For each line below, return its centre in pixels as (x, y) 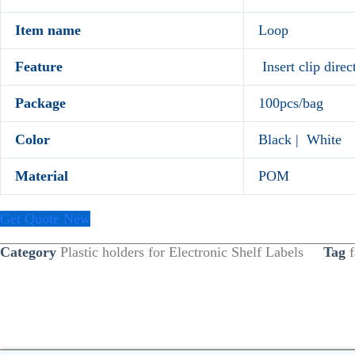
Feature (39, 66)
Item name (48, 30)
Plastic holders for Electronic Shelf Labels (182, 252)
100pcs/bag (291, 103)
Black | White (300, 139)
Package (40, 103)
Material (42, 176)
